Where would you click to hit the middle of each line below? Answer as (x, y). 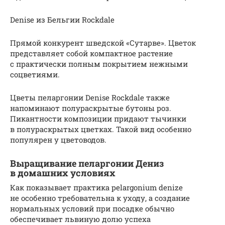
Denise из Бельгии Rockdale (62, 20)
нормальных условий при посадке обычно (92, 209)
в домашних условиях (63, 173)
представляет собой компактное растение (91, 53)
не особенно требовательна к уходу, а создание (100, 198)
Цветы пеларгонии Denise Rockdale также (90, 98)
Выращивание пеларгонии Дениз (87, 163)
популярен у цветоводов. (58, 140)
